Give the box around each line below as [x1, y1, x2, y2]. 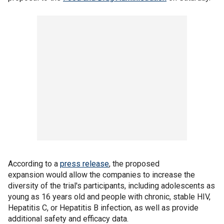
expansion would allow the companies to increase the [8, 170, 195, 179]
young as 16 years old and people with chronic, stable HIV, [8, 192, 210, 201]
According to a [8, 159, 60, 168]
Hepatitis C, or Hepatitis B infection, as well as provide [8, 203, 198, 212]
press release [60, 159, 109, 168]
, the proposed [109, 159, 159, 168]
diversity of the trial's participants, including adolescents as [8, 181, 215, 190]
